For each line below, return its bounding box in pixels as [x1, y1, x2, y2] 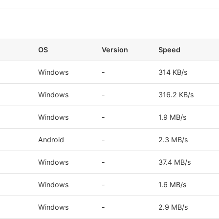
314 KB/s [158, 67, 188, 76]
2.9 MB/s [158, 202, 189, 211]
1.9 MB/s [158, 112, 187, 121]
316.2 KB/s [158, 90, 195, 99]
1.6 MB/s [158, 180, 187, 189]
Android [38, 135, 65, 144]
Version [102, 45, 129, 54]
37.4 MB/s [158, 157, 192, 166]
